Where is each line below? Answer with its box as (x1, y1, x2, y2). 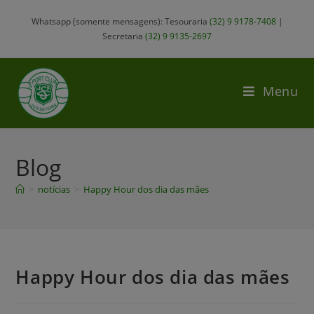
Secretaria (102, 30, 145, 42)
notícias (38, 183, 71, 196)
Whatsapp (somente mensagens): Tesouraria (31, 15, 210, 27)
